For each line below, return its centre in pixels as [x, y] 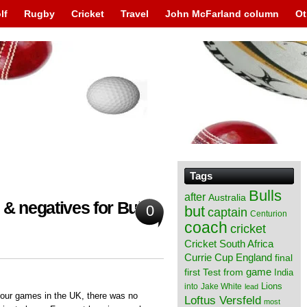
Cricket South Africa [229, 244]
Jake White [221, 286]
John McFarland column [222, 14]
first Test [202, 272]
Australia [227, 197]
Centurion [269, 214]
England [254, 257]
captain [228, 212]
